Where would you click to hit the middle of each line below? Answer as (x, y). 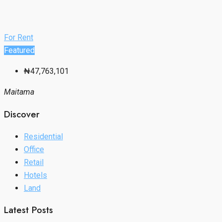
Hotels (35, 175)
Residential (43, 136)
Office (34, 149)
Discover (22, 114)
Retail (34, 162)
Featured (19, 51)
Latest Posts (28, 210)
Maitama (19, 92)
